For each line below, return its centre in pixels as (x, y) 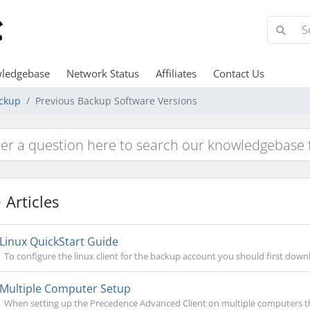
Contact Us (238, 73)
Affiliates (176, 73)
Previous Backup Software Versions (116, 101)
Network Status (102, 73)
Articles (30, 201)
